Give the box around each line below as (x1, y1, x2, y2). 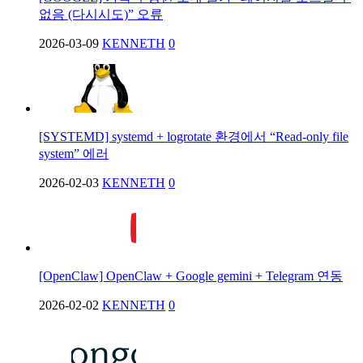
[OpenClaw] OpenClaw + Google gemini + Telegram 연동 (39, 268, 343, 283)
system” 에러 (39, 146, 109, 160)
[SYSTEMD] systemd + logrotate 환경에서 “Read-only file (39, 129, 348, 143)
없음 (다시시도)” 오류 (39, 6, 163, 21)
